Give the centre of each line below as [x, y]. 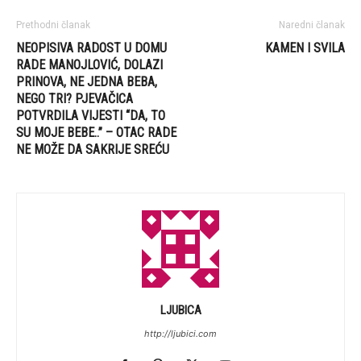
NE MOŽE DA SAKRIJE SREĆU [93, 149]
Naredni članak [312, 25]
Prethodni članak [53, 25]
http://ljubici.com [180, 333]
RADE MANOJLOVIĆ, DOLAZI [89, 64]
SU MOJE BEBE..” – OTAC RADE [96, 132]
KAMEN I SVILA [305, 48]
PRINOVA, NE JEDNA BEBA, [87, 81]
